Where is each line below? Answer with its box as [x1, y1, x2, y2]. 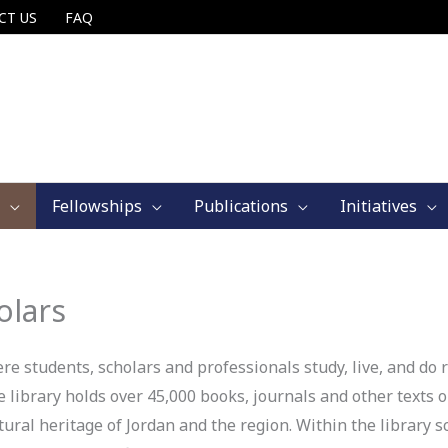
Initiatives [340, 195, 417, 218]
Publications [194, 195, 288, 218]
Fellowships [52, 195, 142, 218]
